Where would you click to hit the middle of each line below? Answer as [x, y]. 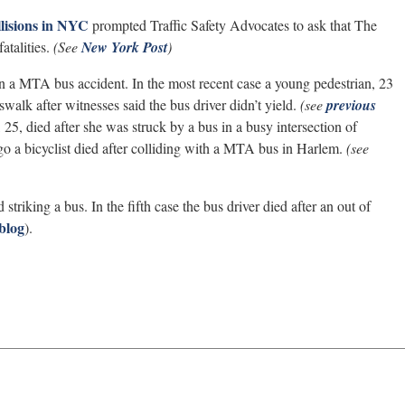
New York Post [124, 47]
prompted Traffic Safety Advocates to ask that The [233, 25]
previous [351, 105]
